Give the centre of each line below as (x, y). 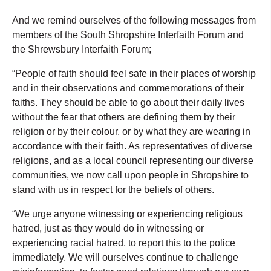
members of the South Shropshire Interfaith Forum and (128, 35)
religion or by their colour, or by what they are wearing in (131, 132)
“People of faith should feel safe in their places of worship (134, 74)
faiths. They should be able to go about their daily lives (128, 103)
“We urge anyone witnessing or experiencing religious (127, 214)
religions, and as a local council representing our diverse (133, 161)
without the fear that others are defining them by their (124, 117)
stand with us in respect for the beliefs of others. (113, 190)
